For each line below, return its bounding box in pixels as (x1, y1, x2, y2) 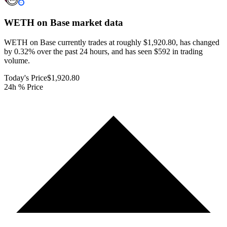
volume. (4, 56, 30, 65)
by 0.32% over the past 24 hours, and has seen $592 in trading (4, 47, 203, 56)
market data (69, 17, 123, 28)
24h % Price (4, 82, 43, 91)
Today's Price (4, 73, 47, 82)
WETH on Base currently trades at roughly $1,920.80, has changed (4, 37, 219, 47)
